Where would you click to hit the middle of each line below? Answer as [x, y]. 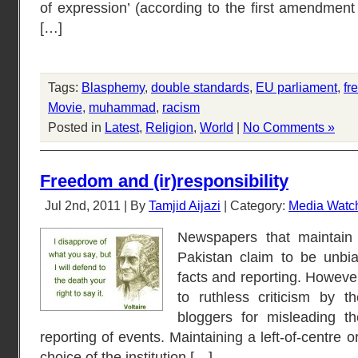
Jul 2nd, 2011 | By [97, 205]
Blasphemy [113, 87]
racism [181, 107]
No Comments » [289, 127]
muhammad [122, 107]
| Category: [255, 205]
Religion [169, 127]
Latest [122, 127]
